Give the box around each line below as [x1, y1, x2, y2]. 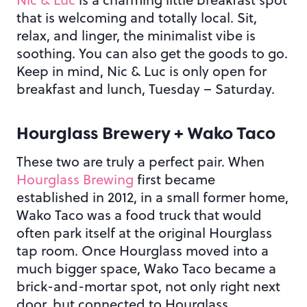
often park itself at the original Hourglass [16, 223, 272, 243]
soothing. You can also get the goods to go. [16, 43, 288, 64]
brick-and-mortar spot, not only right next [16, 276, 280, 297]
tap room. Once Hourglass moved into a [16, 241, 269, 261]
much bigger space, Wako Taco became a [16, 258, 276, 279]
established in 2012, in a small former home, [16, 187, 288, 208]
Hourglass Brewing [16, 169, 134, 190]
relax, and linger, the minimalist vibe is [16, 25, 256, 46]
